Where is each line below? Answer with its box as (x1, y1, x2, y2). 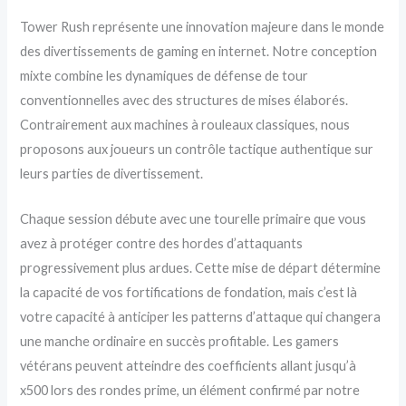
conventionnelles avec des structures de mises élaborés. (20, 92, 349, 108)
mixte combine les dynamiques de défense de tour (20, 67, 309, 83)
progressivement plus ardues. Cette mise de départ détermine (20, 260, 382, 276)
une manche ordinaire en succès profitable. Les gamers (20, 333, 340, 350)
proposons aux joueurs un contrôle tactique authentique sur (20, 140, 374, 157)
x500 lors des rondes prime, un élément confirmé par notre (20, 382, 361, 399)
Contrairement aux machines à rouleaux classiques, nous (20, 116, 351, 132)
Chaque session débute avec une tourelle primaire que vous (20, 211, 367, 227)
